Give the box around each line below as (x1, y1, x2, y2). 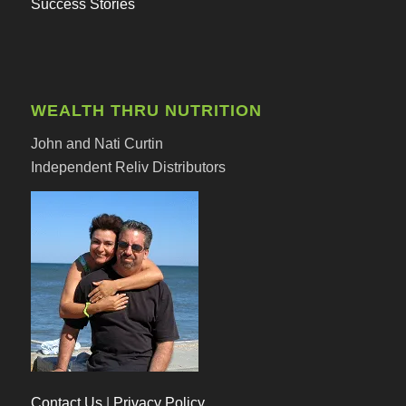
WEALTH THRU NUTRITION (30, 101, 262, 121)
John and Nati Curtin (30, 135, 163, 151)
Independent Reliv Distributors (30, 159, 226, 175)
